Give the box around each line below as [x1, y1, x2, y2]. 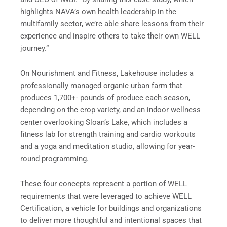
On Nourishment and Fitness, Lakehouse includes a [20, 68, 194, 78]
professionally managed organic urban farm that [20, 81, 182, 90]
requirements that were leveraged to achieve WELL [20, 191, 192, 201]
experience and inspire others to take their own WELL [20, 31, 200, 41]
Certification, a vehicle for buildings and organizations [20, 203, 202, 213]
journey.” [20, 44, 51, 53]
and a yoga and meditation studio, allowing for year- [20, 141, 195, 151]
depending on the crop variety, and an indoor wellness [20, 105, 201, 115]
